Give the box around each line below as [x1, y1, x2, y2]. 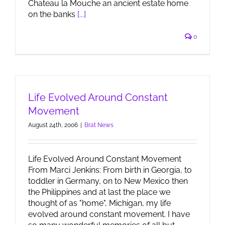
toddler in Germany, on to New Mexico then [28, 176, 188, 186]
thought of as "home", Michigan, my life [28, 198, 171, 208]
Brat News [84, 122, 114, 129]
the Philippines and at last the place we [28, 187, 170, 197]
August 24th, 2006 [28, 122, 78, 129]
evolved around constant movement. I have [28, 209, 190, 219]
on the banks [28, 10, 77, 19]
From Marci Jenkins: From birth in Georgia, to [28, 165, 192, 175]
